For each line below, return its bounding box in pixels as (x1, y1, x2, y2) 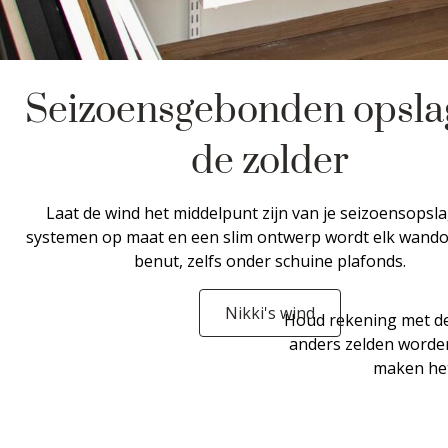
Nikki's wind (225, 302, 315, 324)
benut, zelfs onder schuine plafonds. (134, 250, 406, 272)
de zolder (191, 138, 349, 186)
